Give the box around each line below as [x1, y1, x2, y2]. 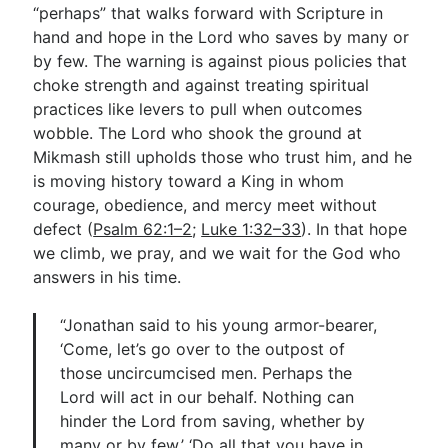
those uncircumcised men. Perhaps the [60, 362, 353, 383]
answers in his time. [33, 266, 182, 287]
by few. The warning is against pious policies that [33, 50, 408, 71]
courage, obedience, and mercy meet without [33, 194, 378, 215]
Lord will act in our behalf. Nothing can [60, 386, 355, 407]
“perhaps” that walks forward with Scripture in [33, 2, 384, 23]
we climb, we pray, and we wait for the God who [33, 242, 402, 263]
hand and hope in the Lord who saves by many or [33, 26, 410, 47]
